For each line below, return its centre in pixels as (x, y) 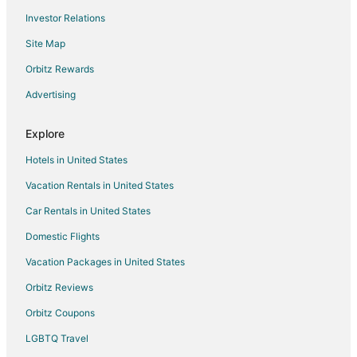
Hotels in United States (76, 160)
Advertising (51, 95)
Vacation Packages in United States (105, 262)
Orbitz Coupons (60, 313)
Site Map (45, 44)
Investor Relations (65, 18)
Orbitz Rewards (60, 69)
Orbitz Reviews (59, 288)
